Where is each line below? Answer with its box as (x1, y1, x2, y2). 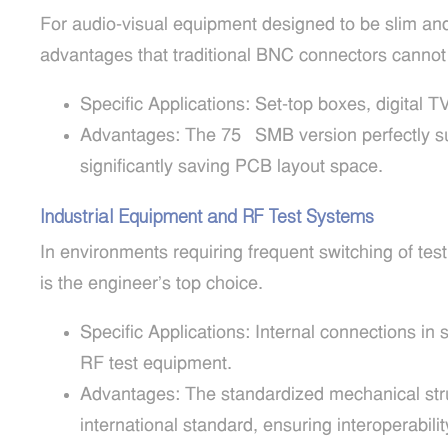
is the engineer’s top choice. (40, 275, 263, 294)
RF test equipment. (80, 355, 232, 374)
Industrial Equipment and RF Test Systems (40, 205, 374, 227)
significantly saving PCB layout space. (80, 158, 383, 177)
